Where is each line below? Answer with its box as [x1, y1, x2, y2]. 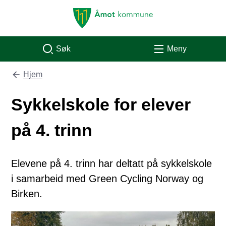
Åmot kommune [73, 9, 129, 18]
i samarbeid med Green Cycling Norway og [11, 173, 204, 184]
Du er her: [11, 71, 47, 80]
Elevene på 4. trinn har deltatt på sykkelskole [11, 158, 212, 169]
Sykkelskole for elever [11, 95, 191, 114]
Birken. [11, 188, 43, 199]
